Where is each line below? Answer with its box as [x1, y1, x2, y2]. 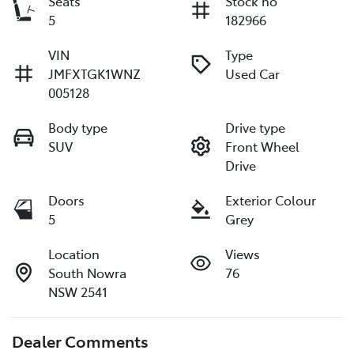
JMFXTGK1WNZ [48, 65, 141, 83]
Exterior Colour [225, 191, 316, 209]
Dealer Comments [12, 330, 149, 352]
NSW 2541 [48, 283, 107, 301]
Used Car [225, 65, 280, 83]
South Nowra [48, 264, 126, 282]
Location [48, 245, 100, 263]
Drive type [225, 119, 285, 137]
